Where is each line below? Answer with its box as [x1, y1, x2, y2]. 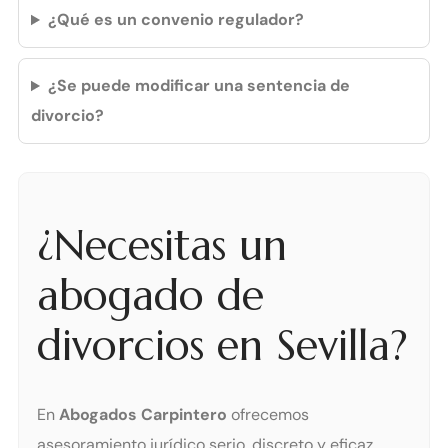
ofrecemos [227, 404, 309, 426]
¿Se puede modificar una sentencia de [47, 75, 350, 97]
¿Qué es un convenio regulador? [47, 9, 304, 31]
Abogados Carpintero [59, 404, 227, 426]
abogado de [37, 268, 264, 322]
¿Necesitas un [37, 218, 287, 272]
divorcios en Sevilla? [37, 318, 408, 372]
